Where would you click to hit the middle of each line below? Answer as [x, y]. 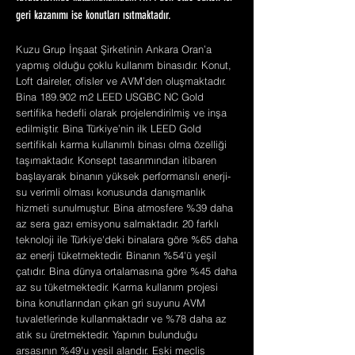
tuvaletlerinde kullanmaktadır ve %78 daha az [121, 319]
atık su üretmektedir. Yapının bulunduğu [107, 334]
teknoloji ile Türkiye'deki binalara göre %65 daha [127, 239]
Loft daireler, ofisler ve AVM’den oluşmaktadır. [121, 81]
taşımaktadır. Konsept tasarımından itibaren [116, 160]
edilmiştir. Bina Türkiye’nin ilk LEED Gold [109, 128]
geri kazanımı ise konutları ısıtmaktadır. [94, 16]
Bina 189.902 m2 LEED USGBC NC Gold [110, 97]
